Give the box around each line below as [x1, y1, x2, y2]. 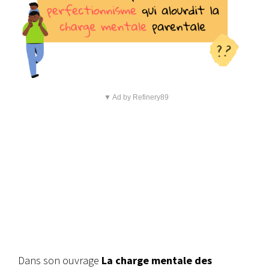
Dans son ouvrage [18, 253, 101, 268]
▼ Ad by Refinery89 [103, 93, 169, 102]
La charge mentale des [101, 253, 212, 268]
